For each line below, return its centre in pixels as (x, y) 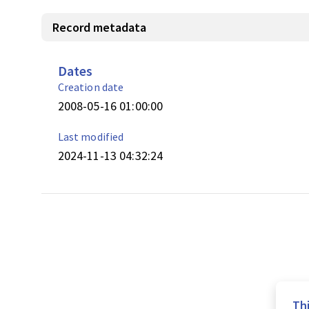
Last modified (91, 137)
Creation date (91, 87)
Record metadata (99, 27)
